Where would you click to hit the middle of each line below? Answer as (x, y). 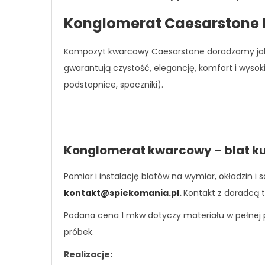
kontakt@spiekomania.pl (122, 193)
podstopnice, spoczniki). (114, 85)
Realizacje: (88, 254)
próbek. (79, 232)
